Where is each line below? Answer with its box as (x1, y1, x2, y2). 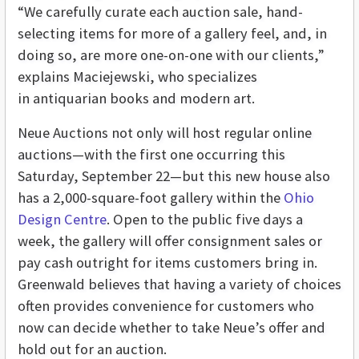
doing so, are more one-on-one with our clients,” (18, 46, 325, 65)
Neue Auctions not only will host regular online (18, 123, 312, 143)
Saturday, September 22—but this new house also (18, 167, 330, 186)
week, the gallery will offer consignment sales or (18, 232, 322, 251)
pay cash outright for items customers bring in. (18, 253, 317, 272)
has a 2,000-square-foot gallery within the (18, 188, 284, 208)
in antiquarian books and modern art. (18, 89, 255, 108)
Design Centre (18, 210, 107, 229)
